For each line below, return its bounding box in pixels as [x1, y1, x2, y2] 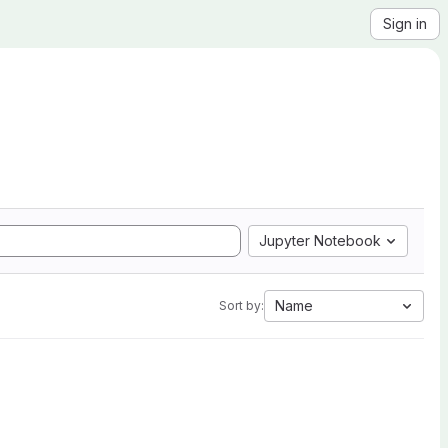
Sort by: [219, 298, 264, 313]
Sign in [383, 15, 427, 32]
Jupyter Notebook [259, 232, 381, 249]
